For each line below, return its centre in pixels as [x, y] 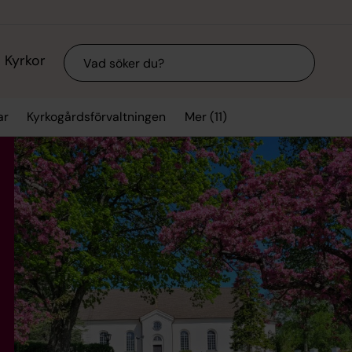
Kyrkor [25, 61]
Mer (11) [205, 116]
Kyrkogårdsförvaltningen [97, 117]
